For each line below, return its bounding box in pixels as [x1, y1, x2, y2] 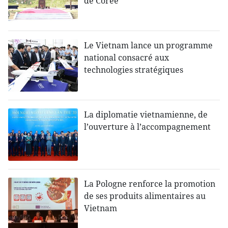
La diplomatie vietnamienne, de [84, 109, 208, 121]
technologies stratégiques [84, 64, 184, 76]
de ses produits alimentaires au [84, 190, 206, 202]
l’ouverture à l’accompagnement [84, 121, 211, 133]
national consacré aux [84, 52, 169, 64]
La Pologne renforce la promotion [84, 178, 216, 190]
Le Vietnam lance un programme [84, 40, 213, 51]
